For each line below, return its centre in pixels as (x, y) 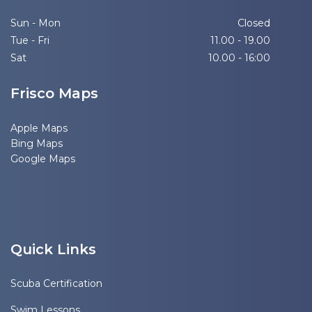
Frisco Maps (54, 93)
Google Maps (43, 159)
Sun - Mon (36, 23)
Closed (254, 23)
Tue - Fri (30, 40)
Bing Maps (37, 143)
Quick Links (53, 249)
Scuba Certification (56, 283)
